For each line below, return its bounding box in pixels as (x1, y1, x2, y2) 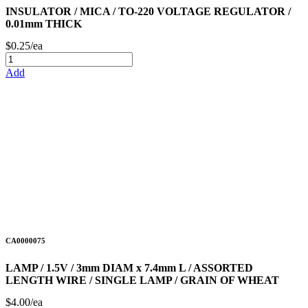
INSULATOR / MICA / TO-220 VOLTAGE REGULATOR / (5, 5, 291, 17)
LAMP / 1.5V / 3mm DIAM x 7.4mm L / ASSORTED (5, 261, 253, 274)
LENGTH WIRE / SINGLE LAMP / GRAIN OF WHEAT (5, 274, 279, 286)
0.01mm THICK (5, 17, 82, 30)
